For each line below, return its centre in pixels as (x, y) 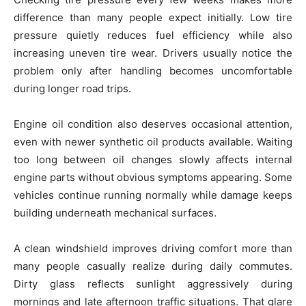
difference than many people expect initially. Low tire (153, 17)
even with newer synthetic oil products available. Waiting (153, 142)
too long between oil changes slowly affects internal (153, 159)
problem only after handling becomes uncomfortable (153, 71)
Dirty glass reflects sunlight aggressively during (153, 284)
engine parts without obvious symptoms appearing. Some (153, 177)
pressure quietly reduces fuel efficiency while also (153, 35)
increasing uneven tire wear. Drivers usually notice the (153, 53)
